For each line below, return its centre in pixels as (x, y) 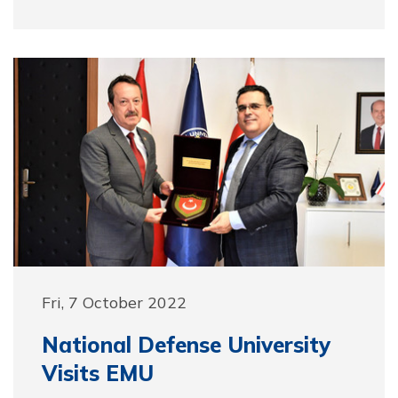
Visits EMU (98, 373)
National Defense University (186, 345)
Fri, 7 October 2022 (114, 302)
